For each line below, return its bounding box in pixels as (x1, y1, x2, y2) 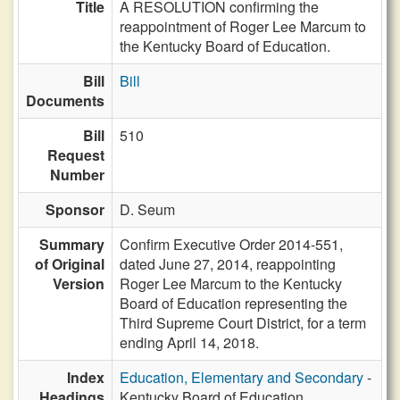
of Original (35, 254, 104, 274)
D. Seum (120, 199, 175, 220)
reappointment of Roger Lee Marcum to (120, 16, 366, 37)
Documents (26, 90, 104, 111)
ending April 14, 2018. (120, 332, 259, 353)
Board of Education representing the (120, 293, 347, 313)
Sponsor (46, 199, 104, 220)
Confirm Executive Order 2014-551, (120, 234, 343, 254)
